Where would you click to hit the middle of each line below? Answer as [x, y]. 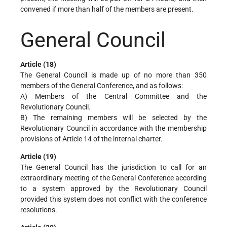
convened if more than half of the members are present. [107, 9]
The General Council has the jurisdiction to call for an [113, 167]
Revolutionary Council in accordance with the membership [113, 128]
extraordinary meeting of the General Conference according [113, 178]
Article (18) [38, 64]
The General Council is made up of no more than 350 [113, 75]
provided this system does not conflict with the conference [113, 199]
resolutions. [39, 210]
